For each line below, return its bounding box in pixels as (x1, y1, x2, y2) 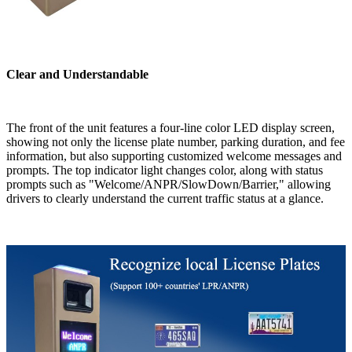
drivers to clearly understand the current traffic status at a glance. (6, 191, 324, 205)
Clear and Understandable (6, 67, 148, 81)
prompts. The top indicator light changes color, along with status (6, 163, 323, 177)
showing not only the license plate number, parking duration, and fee (6, 134, 345, 148)
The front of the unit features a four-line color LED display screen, (6, 120, 335, 134)
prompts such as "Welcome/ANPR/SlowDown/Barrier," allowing (6, 177, 331, 191)
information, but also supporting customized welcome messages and (6, 148, 342, 163)
